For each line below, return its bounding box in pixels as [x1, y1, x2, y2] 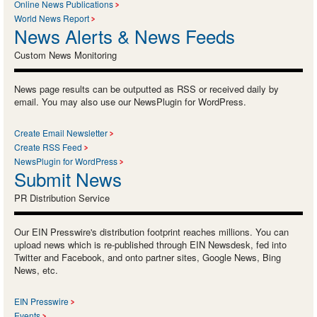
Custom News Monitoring [14, 47, 117, 62]
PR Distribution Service [14, 190, 110, 204]
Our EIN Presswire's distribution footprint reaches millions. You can [14, 224, 289, 238]
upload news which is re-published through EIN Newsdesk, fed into [14, 237, 287, 251]
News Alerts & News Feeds [14, 22, 235, 49]
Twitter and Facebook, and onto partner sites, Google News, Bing [14, 250, 281, 264]
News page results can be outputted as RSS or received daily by [14, 81, 279, 96]
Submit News [14, 165, 122, 192]
